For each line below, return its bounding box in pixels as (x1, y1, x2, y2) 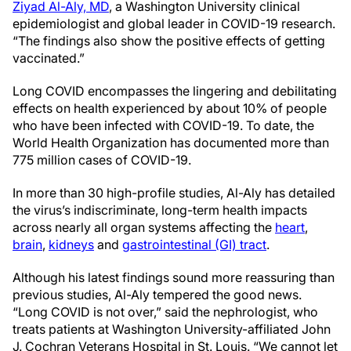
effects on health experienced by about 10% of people (13, 100, 327, 116)
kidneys (49, 237, 94, 252)
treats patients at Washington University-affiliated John (13, 321, 331, 337)
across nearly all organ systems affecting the (13, 219, 275, 235)
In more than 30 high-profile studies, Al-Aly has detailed (13, 185, 335, 201)
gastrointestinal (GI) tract (122, 237, 266, 252)
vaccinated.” (13, 50, 85, 66)
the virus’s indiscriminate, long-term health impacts (13, 202, 307, 218)
